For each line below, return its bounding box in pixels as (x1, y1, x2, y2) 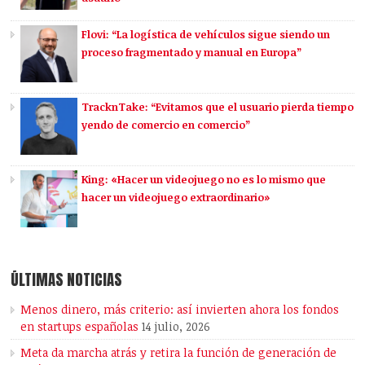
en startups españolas (20, 319, 139, 335)
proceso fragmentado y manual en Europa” (81, 45, 302, 60)
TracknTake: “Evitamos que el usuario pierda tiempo (81, 99, 354, 115)
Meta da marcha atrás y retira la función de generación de (20, 345, 337, 361)
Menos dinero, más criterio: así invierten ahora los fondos (20, 301, 340, 318)
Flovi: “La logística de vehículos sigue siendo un (81, 27, 331, 42)
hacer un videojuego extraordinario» (81, 190, 270, 205)
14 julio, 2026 (142, 319, 211, 335)
